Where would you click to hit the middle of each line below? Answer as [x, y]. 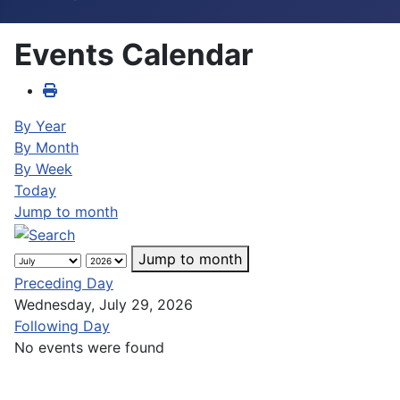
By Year [40, 126]
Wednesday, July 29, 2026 [104, 304]
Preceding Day [64, 283]
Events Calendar [134, 54]
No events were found [89, 347]
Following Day [62, 325]
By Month [46, 147]
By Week [43, 169]
